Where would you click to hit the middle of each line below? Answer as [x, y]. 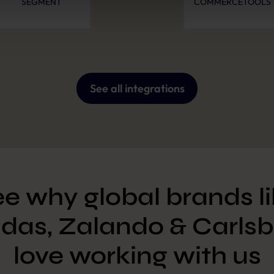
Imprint [64, 7]
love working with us [137, 256]
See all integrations [137, 88]
